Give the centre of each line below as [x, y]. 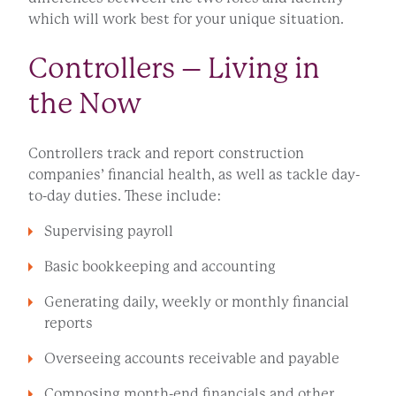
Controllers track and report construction [166, 154]
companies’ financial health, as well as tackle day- [194, 175]
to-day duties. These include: [125, 196]
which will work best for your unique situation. [186, 19]
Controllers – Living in [174, 69]
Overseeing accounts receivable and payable [192, 359]
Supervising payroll [109, 232]
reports [69, 324]
